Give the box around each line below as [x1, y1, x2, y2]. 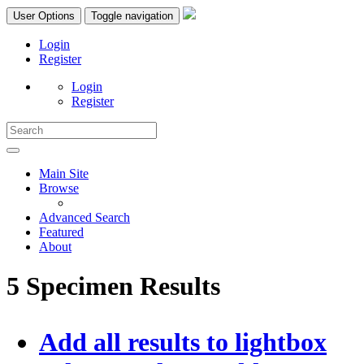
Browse [39, 181, 79, 195]
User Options [13, 10, 75, 22]
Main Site [39, 167, 89, 180]
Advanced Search [39, 210, 130, 224]
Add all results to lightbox [39, 327, 327, 357]
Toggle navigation [91, 10, 173, 22]
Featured [39, 225, 84, 239]
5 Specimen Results [6, 271, 220, 301]
